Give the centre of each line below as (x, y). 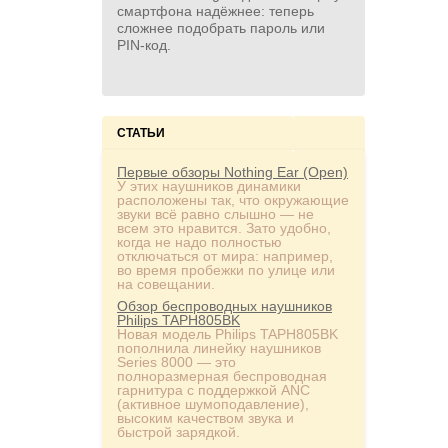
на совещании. (166, 284)
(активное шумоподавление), (213, 404)
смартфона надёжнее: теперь (215, 11)
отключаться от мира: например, (225, 256)
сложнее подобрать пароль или (221, 28)
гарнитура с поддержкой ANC (213, 390)
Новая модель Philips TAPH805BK (227, 334)
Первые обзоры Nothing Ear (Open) (232, 172)
